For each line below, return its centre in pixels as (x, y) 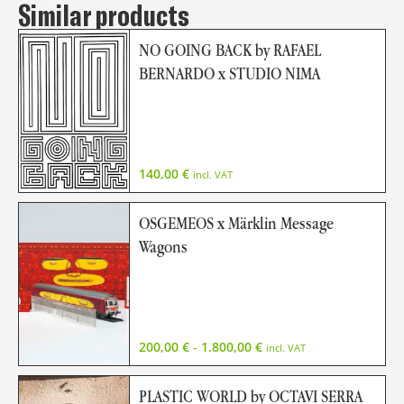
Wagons (163, 247)
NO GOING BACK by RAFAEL (230, 50)
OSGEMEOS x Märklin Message (236, 224)
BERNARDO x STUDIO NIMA (229, 74)
